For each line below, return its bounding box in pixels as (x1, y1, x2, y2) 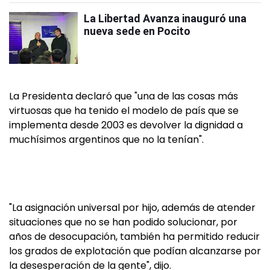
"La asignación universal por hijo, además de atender (9, 201, 256, 215)
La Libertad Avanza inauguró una (84, 12, 246, 25)
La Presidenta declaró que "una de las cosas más (9, 89, 238, 104)
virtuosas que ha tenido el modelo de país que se (9, 104, 239, 118)
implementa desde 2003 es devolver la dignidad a (9, 118, 243, 133)
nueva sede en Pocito (84, 25, 190, 38)
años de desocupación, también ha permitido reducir (9, 230, 260, 244)
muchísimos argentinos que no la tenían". (9, 133, 204, 147)
